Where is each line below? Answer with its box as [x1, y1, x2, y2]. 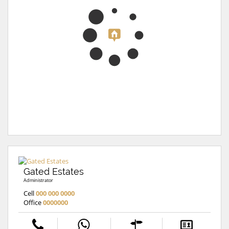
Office [24, 197, 43, 207]
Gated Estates [24, 166, 84, 177]
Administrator [24, 176, 53, 184]
